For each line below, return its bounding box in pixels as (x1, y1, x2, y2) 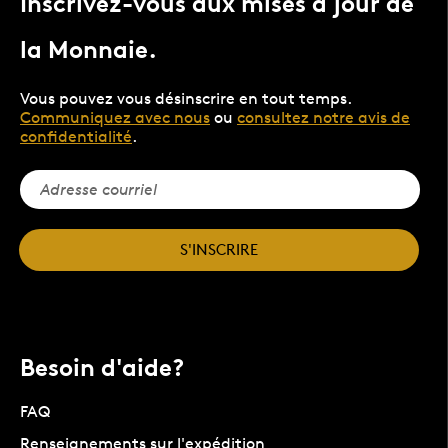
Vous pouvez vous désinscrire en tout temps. (20, 89, 351, 109)
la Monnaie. (20, 35, 157, 65)
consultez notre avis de (237, 108, 410, 128)
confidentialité (20, 127, 132, 147)
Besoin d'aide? (20, 353, 184, 383)
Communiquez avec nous (20, 108, 210, 128)
